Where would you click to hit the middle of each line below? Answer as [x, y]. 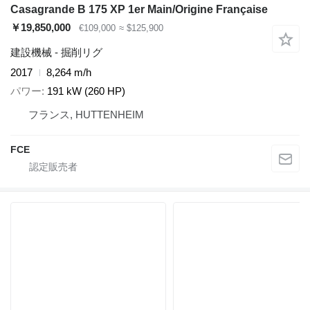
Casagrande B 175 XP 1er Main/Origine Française [139, 9]
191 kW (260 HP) [86, 91]
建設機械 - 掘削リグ [56, 52]
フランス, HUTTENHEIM [86, 114]
